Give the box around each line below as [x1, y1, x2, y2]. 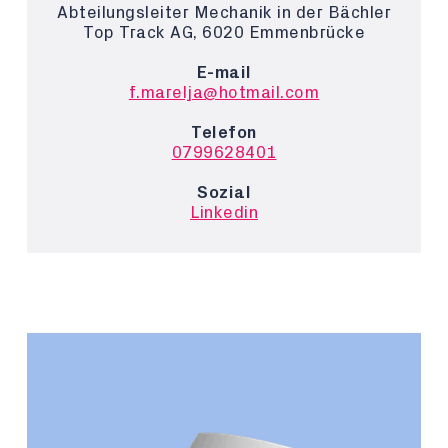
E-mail [196, 64, 252, 81]
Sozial [197, 184, 251, 201]
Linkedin [190, 204, 258, 221]
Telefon [191, 124, 257, 141]
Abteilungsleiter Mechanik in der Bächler [57, 4, 391, 21]
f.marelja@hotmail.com [128, 84, 320, 101]
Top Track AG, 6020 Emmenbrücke [83, 24, 365, 41]
